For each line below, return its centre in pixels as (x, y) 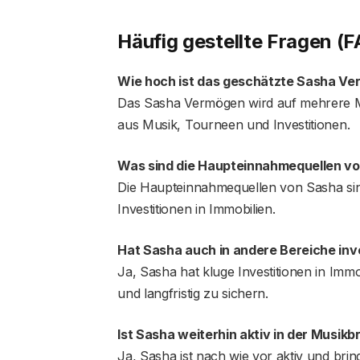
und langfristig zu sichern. (193, 294)
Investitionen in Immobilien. (196, 209)
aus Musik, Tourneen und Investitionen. (234, 125)
